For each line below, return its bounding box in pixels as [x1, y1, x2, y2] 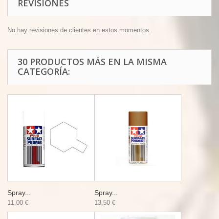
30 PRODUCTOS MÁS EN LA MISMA [18, 56, 167, 67]
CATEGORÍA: [18, 66, 70, 77]
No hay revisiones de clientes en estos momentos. [7, 26, 151, 34]
